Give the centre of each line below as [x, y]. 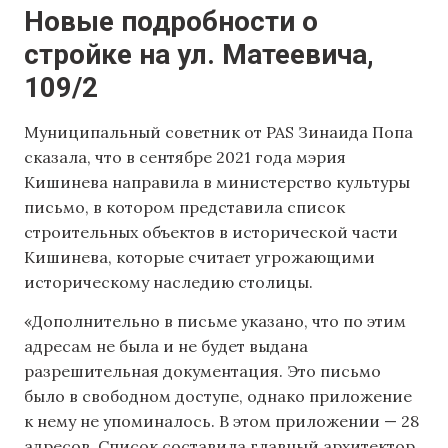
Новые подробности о [171, 21]
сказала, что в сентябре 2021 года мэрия [185, 156]
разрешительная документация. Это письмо [202, 371]
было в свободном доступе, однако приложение [218, 396]
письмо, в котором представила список [184, 206]
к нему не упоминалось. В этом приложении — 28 [221, 421]
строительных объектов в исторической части [211, 231]
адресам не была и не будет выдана [166, 346]
